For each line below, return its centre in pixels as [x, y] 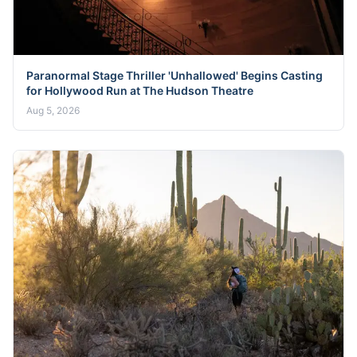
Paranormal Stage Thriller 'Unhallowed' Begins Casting [175, 76]
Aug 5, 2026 [53, 111]
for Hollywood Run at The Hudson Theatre [140, 91]
